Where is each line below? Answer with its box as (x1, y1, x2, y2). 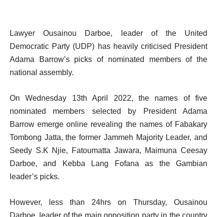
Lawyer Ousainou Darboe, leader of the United (10, 29, 207, 37)
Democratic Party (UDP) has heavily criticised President (10, 42, 207, 50)
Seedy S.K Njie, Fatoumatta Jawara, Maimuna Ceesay (10, 146, 207, 155)
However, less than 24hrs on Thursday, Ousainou (10, 198, 207, 206)
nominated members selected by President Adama (10, 107, 207, 115)
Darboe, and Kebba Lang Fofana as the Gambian (10, 159, 207, 168)
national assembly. (10, 68, 74, 77)
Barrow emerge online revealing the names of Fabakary (10, 120, 207, 128)
